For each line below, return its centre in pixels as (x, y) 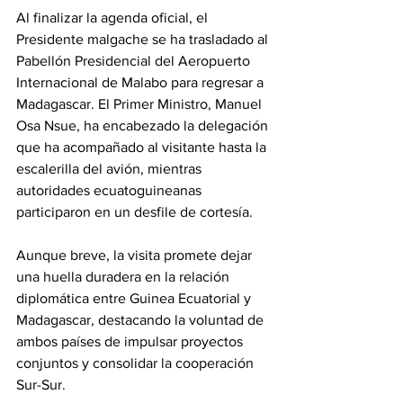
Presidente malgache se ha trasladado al (144, 40)
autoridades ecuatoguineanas (111, 191)
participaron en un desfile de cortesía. (134, 212)
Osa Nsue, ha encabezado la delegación (144, 126)
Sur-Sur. (41, 385)
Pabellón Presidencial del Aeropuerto (135, 61)
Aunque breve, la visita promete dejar (136, 255)
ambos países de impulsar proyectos (131, 342)
